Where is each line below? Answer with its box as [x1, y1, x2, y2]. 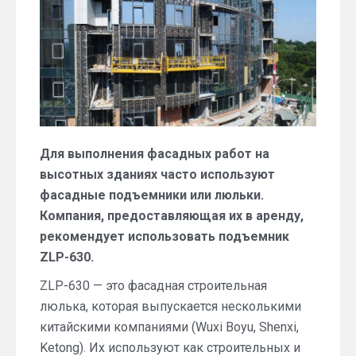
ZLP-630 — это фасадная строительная [40, 278, 267, 294]
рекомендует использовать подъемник [40, 229, 289, 245]
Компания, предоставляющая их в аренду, [40, 208, 304, 224]
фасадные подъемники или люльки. [40, 188, 264, 203]
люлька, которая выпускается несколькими [40, 299, 301, 315]
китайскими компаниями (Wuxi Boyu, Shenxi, [40, 319, 299, 335]
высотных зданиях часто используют [40, 167, 275, 183]
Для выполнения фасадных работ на [40, 146, 269, 162]
